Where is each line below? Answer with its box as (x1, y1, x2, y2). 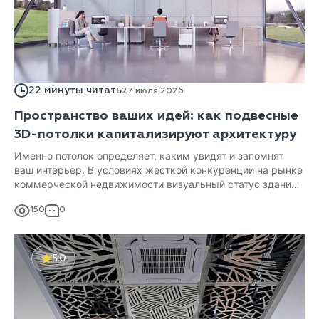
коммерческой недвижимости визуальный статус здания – (14, 178, 305, 191)
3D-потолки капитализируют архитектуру (14, 126, 296, 142)
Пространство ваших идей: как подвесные (14, 108, 298, 124)
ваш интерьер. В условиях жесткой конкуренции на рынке (14, 164, 303, 177)
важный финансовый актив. (14, 192, 150, 205)
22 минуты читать (28, 84, 122, 97)
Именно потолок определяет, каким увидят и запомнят (14, 150, 283, 162)
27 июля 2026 (122, 85, 184, 95)
